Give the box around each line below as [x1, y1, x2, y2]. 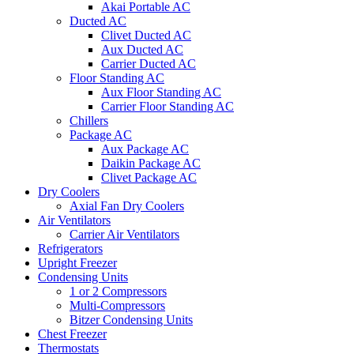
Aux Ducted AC [101, 43, 183, 56]
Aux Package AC [101, 142, 189, 156]
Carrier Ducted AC [101, 57, 196, 70]
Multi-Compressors [70, 299, 165, 312]
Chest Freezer [38, 327, 107, 341]
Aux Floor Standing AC [101, 85, 221, 99]
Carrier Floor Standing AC [101, 100, 234, 113]
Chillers [70, 114, 108, 127]
